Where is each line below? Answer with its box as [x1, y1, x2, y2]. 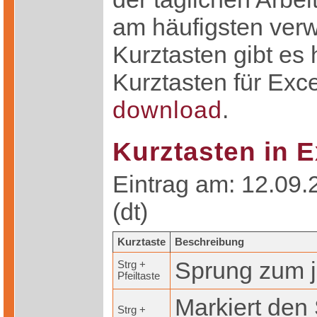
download [113, 96, 222, 124]
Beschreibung [175, 236, 244, 248]
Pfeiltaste [117, 270, 160, 282]
